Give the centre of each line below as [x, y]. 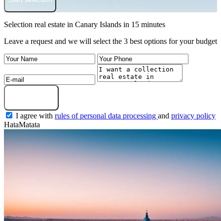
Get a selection [31, 98]
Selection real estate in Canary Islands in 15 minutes [85, 25]
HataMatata [22, 125]
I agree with [35, 116]
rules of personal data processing [106, 116]
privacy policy [193, 116]
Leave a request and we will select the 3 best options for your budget [110, 41]
